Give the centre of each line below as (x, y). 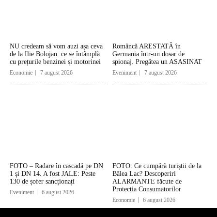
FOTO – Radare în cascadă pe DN (56, 166)
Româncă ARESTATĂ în (146, 46)
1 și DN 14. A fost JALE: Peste (53, 173)
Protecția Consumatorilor (147, 189)
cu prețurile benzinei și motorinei (55, 62)
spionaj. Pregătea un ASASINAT (157, 62)
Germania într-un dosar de (148, 54)
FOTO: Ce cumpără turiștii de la (157, 166)
